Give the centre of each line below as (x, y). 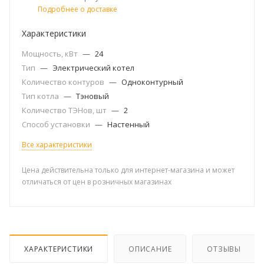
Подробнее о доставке (77, 9)
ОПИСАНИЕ (150, 249)
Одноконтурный (152, 82)
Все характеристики (57, 145)
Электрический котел (93, 68)
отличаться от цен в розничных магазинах (97, 182)
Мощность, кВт (51, 54)
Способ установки (57, 124)
